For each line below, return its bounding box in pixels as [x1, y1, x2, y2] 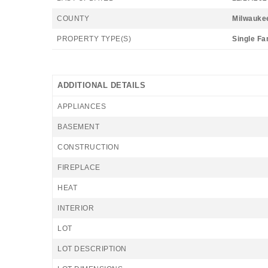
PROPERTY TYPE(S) [57, 35, 131, 43]
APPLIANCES [57, 102, 106, 111]
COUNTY [57, 14, 89, 23]
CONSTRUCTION [57, 143, 119, 151]
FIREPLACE [57, 163, 100, 172]
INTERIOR [57, 204, 94, 212]
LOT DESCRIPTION [57, 245, 127, 253]
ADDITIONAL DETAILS [57, 81, 145, 90]
